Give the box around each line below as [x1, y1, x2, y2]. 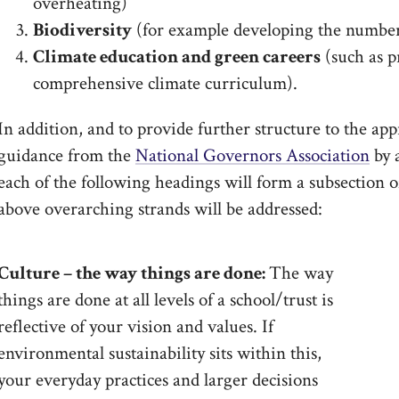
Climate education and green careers [32, 44, 321, 69]
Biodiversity [32, 17, 132, 42]
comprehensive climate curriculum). [32, 70, 297, 95]
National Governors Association [134, 142, 370, 167]
